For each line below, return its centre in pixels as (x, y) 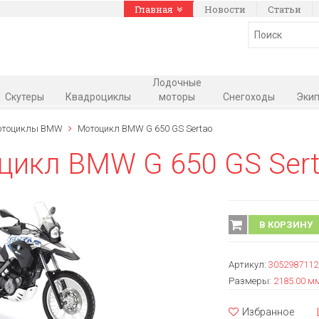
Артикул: (248, 265)
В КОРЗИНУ (286, 225)
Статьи (284, 9)
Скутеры (25, 97)
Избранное (268, 312)
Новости (225, 9)
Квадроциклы (98, 97)
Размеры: (251, 281)
